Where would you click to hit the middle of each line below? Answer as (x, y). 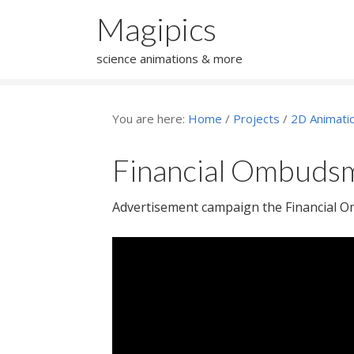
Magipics (156, 29)
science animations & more (169, 58)
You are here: (150, 119)
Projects (256, 119)
